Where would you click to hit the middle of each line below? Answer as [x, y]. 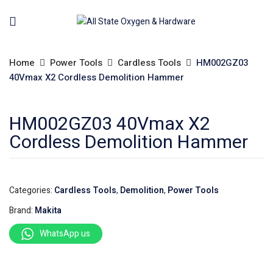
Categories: [32, 190]
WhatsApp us [65, 234]
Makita [48, 211]
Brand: [22, 211]
